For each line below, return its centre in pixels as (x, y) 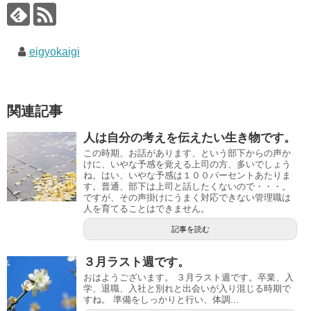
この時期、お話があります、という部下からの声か (187, 153)
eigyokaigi (54, 52)
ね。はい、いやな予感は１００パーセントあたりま (187, 175)
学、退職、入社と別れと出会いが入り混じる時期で (187, 288)
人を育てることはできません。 (146, 209)
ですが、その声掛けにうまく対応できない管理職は (187, 197)
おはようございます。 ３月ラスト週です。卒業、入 (188, 277)
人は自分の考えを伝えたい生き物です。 (190, 138)
